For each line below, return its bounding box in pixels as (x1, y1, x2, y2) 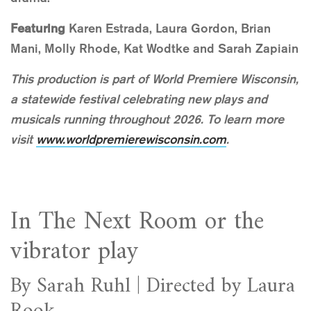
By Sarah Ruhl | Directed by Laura (10, 268, 295, 305)
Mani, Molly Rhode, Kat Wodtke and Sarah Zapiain (10, 41, 299, 57)
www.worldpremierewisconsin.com (36, 132, 226, 148)
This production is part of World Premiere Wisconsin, (10, 72, 299, 87)
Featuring (10, 21, 65, 37)
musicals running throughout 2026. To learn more (10, 112, 284, 128)
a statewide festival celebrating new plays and (10, 92, 267, 108)
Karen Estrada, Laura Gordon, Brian (65, 21, 271, 37)
